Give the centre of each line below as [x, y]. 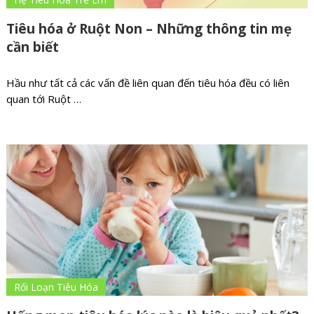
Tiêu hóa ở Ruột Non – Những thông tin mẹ [149, 29]
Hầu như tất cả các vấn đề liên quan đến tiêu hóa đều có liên [148, 83]
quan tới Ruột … [43, 99]
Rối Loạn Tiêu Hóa [56, 287]
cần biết [32, 47]
